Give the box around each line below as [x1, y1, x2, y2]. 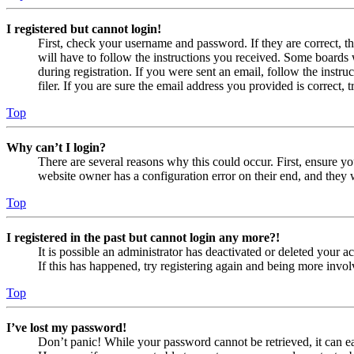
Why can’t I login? [6, 140, 106, 154]
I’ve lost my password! [6, 320, 126, 334]
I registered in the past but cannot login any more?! [6, 230, 280, 244]
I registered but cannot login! [6, 21, 161, 36]
